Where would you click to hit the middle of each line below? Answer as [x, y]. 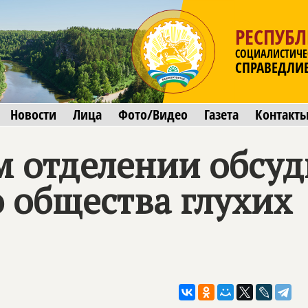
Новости [33, 114]
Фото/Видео [153, 114]
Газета [221, 114]
